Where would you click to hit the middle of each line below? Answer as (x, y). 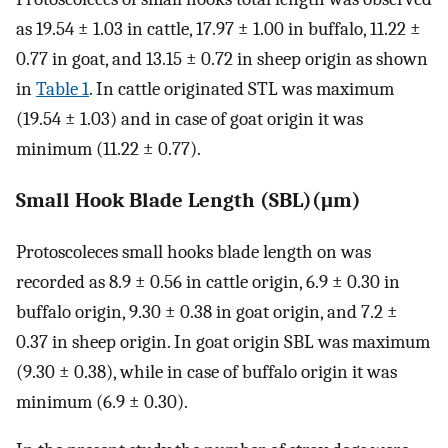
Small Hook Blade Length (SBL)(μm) (188, 200)
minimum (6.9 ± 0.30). (102, 401)
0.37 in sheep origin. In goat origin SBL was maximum (223, 341)
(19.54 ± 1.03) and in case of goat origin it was (189, 119)
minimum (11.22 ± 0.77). (108, 149)
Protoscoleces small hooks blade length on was (193, 251)
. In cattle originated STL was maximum (241, 89)
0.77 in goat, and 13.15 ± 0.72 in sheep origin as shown (222, 59)
